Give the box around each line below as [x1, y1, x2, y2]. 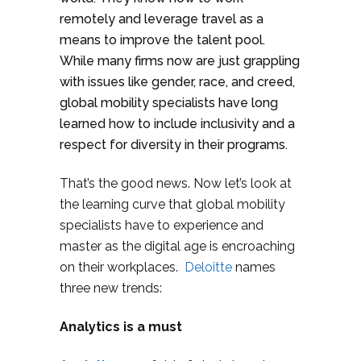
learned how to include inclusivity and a [60, 116, 295, 131]
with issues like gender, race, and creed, [60, 74, 295, 89]
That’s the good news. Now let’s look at [60, 176, 292, 191]
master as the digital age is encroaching [60, 239, 295, 254]
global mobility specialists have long [60, 95, 278, 110]
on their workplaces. [60, 259, 185, 275]
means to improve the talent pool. [60, 32, 265, 48]
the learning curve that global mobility [60, 197, 285, 212]
